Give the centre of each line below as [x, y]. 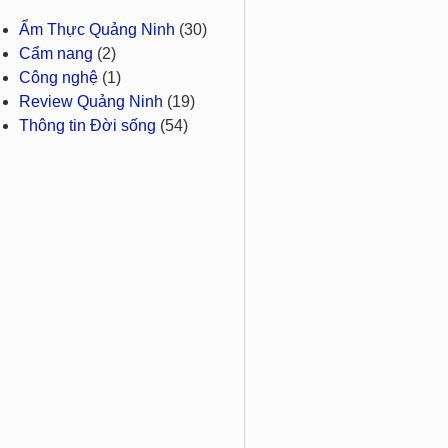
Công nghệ [58, 78]
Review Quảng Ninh [91, 102]
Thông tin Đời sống [87, 126]
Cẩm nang [56, 54]
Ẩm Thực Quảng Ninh [97, 30]
